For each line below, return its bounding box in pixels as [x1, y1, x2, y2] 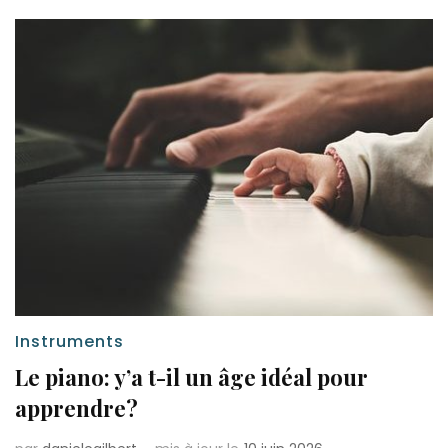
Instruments [15, 330, 124, 354]
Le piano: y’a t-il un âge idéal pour [15, 362, 368, 393]
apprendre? [15, 393, 138, 424]
